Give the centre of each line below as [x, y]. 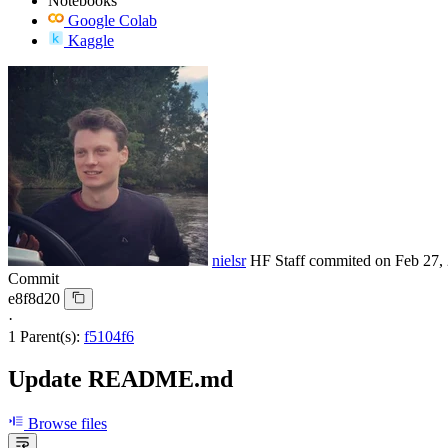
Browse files [65, 423]
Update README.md [120, 378]
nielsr [229, 260]
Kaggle [91, 40]
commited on [352, 260]
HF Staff [279, 260]
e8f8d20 [34, 298]
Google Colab [112, 20]
